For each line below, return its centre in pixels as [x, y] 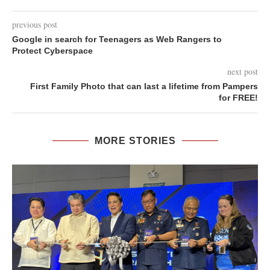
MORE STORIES [135, 141]
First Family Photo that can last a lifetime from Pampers [144, 86]
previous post [35, 24]
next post [243, 71]
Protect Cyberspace [52, 51]
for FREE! [238, 98]
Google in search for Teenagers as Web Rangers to [117, 39]
